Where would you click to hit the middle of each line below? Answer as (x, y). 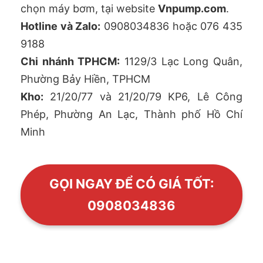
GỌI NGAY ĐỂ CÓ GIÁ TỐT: (131, 183)
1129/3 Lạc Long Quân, (181, 61)
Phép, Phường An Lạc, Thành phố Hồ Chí (131, 114)
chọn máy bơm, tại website (89, 8)
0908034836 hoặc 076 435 (172, 26)
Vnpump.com (192, 8)
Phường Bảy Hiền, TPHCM (85, 79)
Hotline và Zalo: (61, 26)
